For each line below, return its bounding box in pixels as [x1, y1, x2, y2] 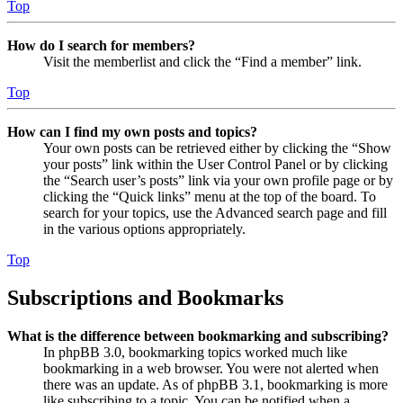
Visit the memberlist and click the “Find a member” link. [43, 53, 362, 69]
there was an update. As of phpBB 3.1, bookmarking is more [43, 376, 388, 392]
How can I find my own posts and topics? [7, 123, 257, 139]
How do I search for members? [7, 37, 195, 53]
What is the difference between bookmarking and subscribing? [7, 327, 389, 344]
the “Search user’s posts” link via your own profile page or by [43, 172, 393, 188]
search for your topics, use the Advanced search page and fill [43, 204, 387, 220]
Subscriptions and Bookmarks [7, 285, 283, 309]
